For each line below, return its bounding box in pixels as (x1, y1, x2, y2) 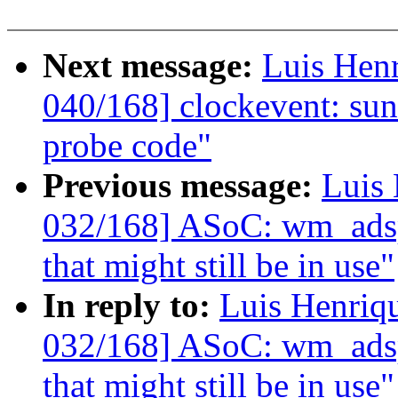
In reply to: (43, 286, 219, 325)
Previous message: (43, 166, 322, 205)
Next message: (43, 46, 262, 85)
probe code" (43, 126, 211, 165)
